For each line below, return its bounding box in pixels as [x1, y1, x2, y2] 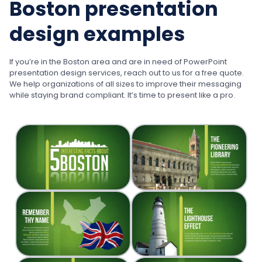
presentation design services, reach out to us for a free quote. [9, 68, 244, 78]
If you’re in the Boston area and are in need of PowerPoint [9, 57, 227, 67]
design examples [9, 20, 185, 49]
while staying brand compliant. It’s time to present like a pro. [9, 90, 235, 101]
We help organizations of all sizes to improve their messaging [9, 79, 242, 89]
